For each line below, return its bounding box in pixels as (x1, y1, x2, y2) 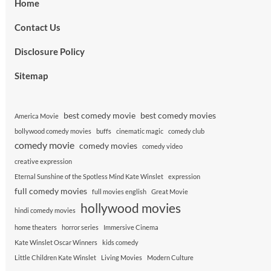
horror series (61, 223, 99, 231)
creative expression (14, 157, 72, 165)
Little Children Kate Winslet (14, 253, 96, 261)
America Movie (14, 112, 59, 120)
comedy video (142, 142, 183, 150)
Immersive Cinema (103, 223, 158, 231)
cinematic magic (116, 127, 163, 135)
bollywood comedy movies (14, 127, 91, 135)
